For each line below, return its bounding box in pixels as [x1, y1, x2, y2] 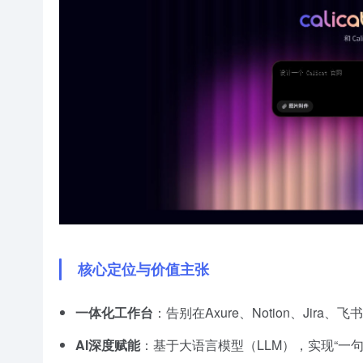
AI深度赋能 [75, 335, 140, 354]
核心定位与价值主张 [78, 258, 209, 280]
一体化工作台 [75, 303, 153, 322]
